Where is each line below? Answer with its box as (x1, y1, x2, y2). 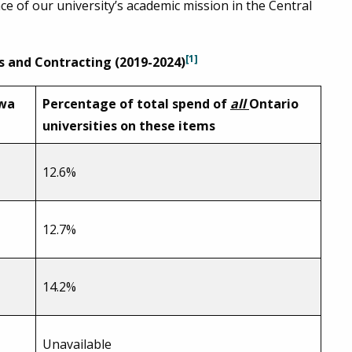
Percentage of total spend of (42, 95, 230, 113)
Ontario (249, 95, 299, 113)
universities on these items (42, 117, 218, 135)
